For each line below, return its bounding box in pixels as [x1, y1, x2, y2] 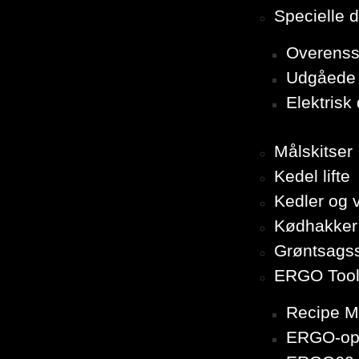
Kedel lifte [274, 167, 350, 186]
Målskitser [274, 142, 353, 161]
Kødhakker [274, 216, 357, 236]
